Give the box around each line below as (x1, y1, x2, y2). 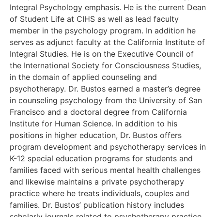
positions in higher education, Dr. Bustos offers (10, 130, 182, 140)
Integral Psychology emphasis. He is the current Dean (10, 2, 206, 12)
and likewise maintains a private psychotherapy (10, 176, 184, 186)
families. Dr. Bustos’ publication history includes (10, 200, 184, 210)
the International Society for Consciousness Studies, (10, 60, 201, 70)
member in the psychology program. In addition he (10, 25, 196, 35)
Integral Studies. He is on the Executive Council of (10, 48, 194, 59)
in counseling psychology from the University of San (10, 95, 202, 105)
